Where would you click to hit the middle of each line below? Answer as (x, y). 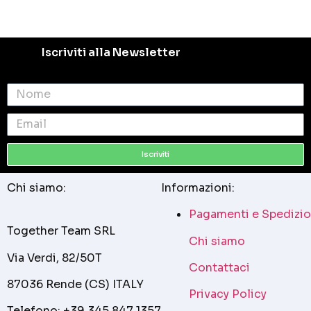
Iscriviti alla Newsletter (111, 52)
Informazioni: (198, 187)
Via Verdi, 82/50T (54, 258)
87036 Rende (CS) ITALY (75, 284)
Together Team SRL (61, 231)
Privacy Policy (228, 294)
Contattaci (219, 267)
